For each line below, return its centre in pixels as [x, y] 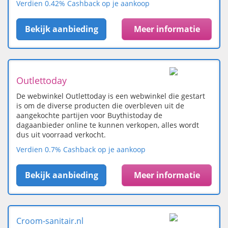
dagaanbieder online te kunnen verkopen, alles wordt [108, 125]
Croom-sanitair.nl [50, 221]
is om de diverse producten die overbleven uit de [100, 106]
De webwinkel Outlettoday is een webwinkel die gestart [111, 96]
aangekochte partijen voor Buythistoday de [89, 116]
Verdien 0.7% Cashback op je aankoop [81, 150]
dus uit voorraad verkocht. [61, 135]
